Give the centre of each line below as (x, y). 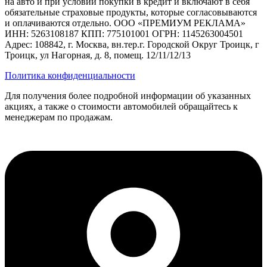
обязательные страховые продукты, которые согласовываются (131, 13)
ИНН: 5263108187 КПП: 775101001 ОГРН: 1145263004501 (124, 34)
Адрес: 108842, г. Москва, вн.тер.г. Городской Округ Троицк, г (132, 45)
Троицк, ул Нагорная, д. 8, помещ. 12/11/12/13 (98, 55)
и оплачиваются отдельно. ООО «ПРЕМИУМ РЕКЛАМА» (125, 23)
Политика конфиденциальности (70, 76)
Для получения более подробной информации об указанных (128, 96)
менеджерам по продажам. (59, 117)
